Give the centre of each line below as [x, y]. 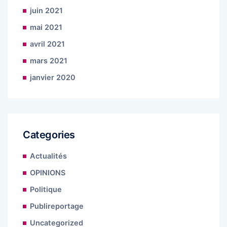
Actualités [48, 156]
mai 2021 [46, 28]
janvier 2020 [53, 78]
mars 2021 [49, 61]
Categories [49, 135]
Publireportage [57, 206]
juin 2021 [46, 11]
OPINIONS [48, 173]
